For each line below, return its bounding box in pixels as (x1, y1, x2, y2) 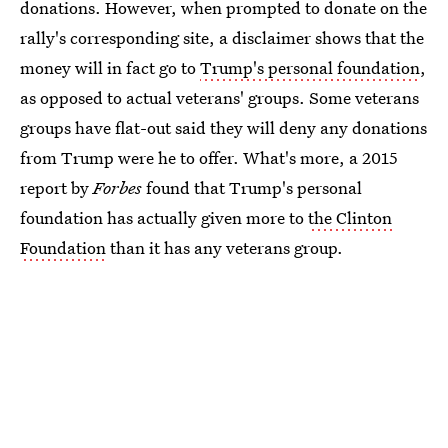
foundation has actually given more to (20, 205, 308, 229)
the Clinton (308, 205, 392, 229)
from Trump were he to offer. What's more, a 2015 (20, 145, 398, 169)
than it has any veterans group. (106, 235, 343, 259)
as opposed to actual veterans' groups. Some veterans (20, 85, 419, 109)
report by (20, 175, 93, 199)
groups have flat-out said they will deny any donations (20, 115, 427, 139)
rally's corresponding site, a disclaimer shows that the (20, 25, 424, 49)
